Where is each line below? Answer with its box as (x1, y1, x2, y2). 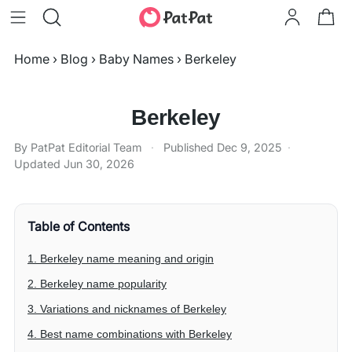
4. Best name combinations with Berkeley (27, 328, 232, 340)
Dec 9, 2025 (217, 141, 281, 154)
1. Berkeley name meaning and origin (27, 252, 214, 265)
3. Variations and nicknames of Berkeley (27, 302, 226, 315)
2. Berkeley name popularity (27, 277, 167, 290)
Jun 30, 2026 (64, 157, 134, 170)
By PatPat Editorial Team (14, 141, 141, 154)
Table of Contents (27, 218, 130, 234)
